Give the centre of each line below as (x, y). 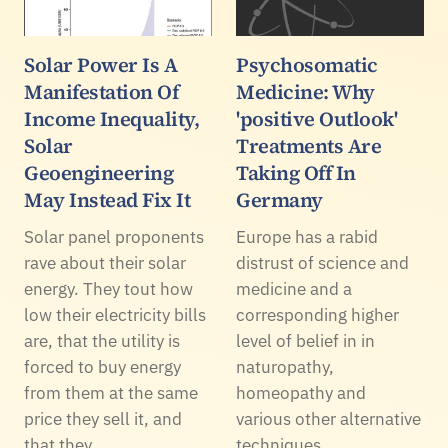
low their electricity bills (115, 315)
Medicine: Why (305, 92)
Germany (279, 200)
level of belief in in (305, 341)
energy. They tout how (108, 289)
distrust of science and (322, 263)
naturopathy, (285, 367)
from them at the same (111, 393)
